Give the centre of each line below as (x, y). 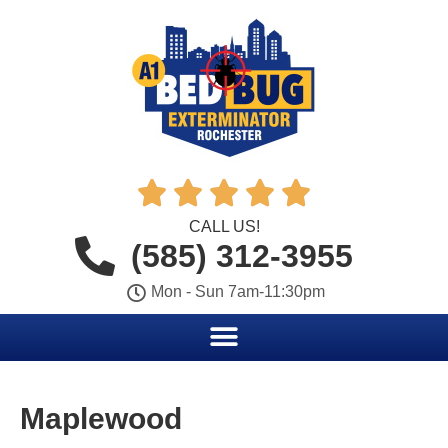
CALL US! (224, 226)
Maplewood (101, 418)
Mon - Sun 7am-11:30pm (238, 291)
